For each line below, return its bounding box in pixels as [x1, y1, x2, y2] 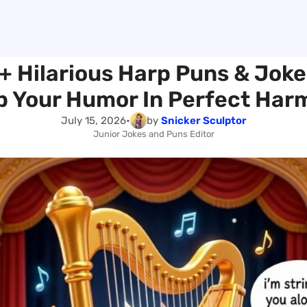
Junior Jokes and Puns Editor [93, 129, 214, 139]
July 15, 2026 [60, 114, 126, 127]
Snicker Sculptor [160, 114, 247, 127]
